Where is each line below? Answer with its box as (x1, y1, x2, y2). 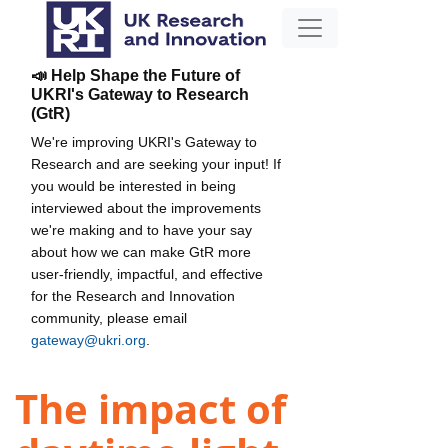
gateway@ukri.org (31, 331, 146, 348)
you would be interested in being (31, 177, 236, 194)
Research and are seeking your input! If (31, 155, 281, 172)
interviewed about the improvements (31, 199, 261, 216)
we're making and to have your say (31, 221, 252, 238)
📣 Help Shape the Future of (31, 66, 240, 84)
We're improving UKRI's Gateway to (31, 133, 257, 150)
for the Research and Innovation (31, 287, 235, 304)
